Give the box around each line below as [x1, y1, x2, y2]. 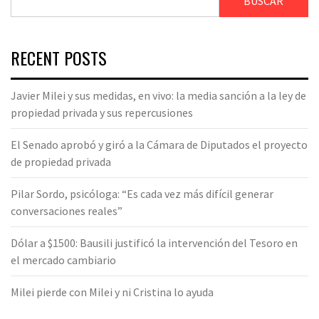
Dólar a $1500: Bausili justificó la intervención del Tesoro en [11, 235, 298, 250]
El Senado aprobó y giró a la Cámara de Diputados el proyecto [11, 137, 308, 152]
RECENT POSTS [11, 44, 107, 70]
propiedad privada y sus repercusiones [11, 105, 193, 120]
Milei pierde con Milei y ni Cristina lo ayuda [11, 284, 214, 299]
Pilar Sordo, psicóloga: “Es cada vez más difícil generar [11, 186, 273, 201]
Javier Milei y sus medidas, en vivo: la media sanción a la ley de [11, 88, 306, 103]
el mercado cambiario [11, 252, 116, 267]
